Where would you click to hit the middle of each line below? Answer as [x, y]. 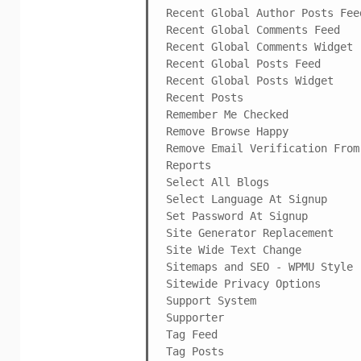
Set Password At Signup [237, 216]
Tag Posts [195, 351]
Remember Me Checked [227, 114]
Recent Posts [205, 97]
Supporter [195, 317]
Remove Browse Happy [227, 131]
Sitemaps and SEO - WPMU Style [259, 266]
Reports [189, 165]
